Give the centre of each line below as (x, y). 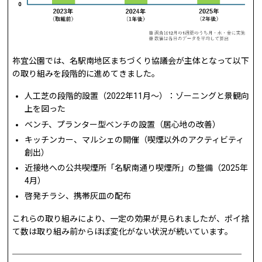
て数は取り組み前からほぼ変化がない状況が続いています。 (123, 231)
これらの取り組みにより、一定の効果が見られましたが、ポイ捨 (131, 218)
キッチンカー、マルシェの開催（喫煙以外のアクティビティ (135, 139)
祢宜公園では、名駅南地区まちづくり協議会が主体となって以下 (131, 61)
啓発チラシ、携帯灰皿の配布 (78, 196)
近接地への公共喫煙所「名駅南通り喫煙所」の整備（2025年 (137, 168)
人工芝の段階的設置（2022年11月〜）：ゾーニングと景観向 (137, 96)
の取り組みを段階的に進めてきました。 (86, 73)
